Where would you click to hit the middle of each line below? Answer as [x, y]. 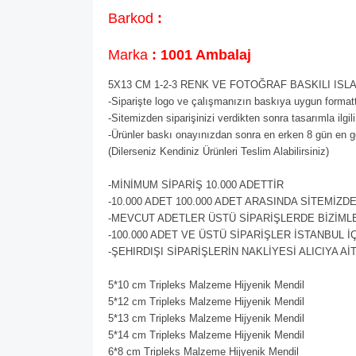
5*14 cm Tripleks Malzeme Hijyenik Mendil [206, 335]
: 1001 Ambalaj [201, 55]
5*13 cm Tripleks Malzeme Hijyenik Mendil [206, 318]
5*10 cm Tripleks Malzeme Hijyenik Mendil [206, 285]
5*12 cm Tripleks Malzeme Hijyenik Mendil [206, 302]
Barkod [133, 18]
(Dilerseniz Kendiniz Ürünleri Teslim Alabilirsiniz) [219, 151]
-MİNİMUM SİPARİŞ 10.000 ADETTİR [196, 185]
